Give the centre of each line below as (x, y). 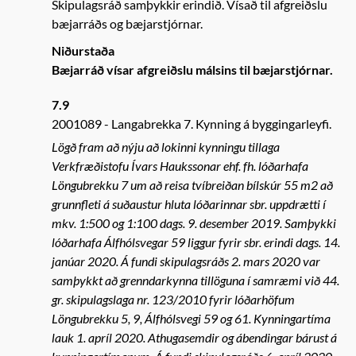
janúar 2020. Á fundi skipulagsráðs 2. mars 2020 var (186, 261)
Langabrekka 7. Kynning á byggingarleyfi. (221, 124)
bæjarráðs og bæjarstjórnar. (127, 23)
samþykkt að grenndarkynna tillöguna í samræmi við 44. (195, 280)
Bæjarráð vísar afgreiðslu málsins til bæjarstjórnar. (192, 70)
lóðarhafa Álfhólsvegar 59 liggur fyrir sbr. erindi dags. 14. (196, 242)
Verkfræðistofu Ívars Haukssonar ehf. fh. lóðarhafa (180, 166)
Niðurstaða (83, 50)
